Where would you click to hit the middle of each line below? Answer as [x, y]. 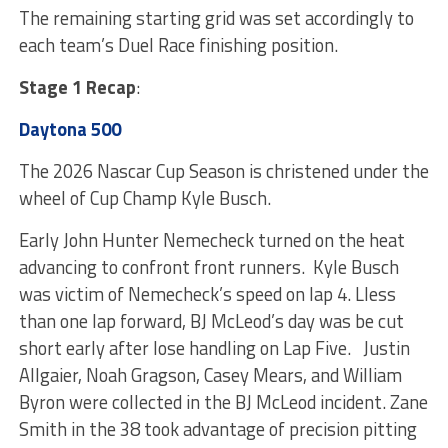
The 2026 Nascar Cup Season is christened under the [223, 170]
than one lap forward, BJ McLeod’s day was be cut [211, 320]
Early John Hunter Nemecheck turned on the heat [211, 239]
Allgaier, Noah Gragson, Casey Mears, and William [210, 374]
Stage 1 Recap [77, 86]
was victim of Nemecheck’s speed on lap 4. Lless [207, 293]
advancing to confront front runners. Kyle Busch [208, 266]
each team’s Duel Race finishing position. [178, 44]
